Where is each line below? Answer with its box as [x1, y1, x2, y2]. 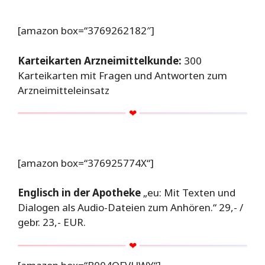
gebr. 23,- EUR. [18, 215, 86, 230]
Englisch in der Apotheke [18, 186, 141, 200]
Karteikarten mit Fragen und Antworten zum [18, 68, 227, 82]
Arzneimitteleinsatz [18, 83, 109, 97]
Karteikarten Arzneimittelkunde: [18, 53, 182, 67]
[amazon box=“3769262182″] [18, 24, 154, 38]
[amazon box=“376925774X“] [18, 156, 154, 170]
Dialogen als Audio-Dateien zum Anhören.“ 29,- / [18, 201, 243, 215]
